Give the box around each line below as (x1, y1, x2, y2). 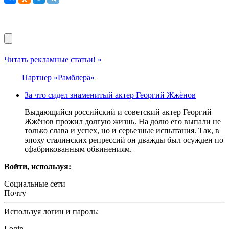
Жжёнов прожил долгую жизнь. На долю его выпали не (25, 117, 221, 126)
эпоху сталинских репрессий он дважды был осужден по (25, 135, 223, 144)
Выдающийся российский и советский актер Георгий (25, 107, 212, 117)
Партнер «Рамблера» (22, 73, 95, 82)
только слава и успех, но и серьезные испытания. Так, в (25, 126, 219, 135)
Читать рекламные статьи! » (4, 55, 102, 64)
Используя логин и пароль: (4, 207, 99, 216)
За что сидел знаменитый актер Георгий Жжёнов (25, 90, 196, 99)
